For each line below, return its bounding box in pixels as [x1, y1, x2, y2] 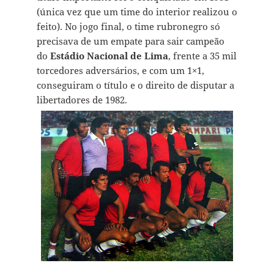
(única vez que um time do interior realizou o [36, 5, 237, 18]
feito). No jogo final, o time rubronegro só [36, 20, 220, 32]
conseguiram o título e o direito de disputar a [36, 78, 234, 91]
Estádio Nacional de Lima [50, 49, 168, 62]
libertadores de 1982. [36, 93, 127, 106]
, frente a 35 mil [168, 49, 237, 62]
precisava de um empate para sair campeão [36, 34, 224, 47]
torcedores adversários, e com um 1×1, [36, 64, 204, 76]
